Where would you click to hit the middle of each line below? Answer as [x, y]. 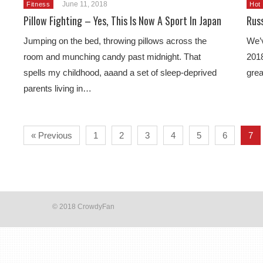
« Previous [52, 135]
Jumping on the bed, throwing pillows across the [115, 41]
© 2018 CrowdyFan [83, 207]
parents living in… [58, 88]
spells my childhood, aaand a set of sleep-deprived [120, 73]
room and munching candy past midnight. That [112, 57]
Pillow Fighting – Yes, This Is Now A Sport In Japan [122, 21]
